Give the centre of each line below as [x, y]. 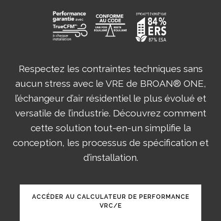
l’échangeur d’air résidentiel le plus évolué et [110, 98]
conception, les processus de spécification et [110, 142]
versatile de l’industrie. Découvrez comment [110, 113]
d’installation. [110, 157]
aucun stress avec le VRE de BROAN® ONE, [110, 83]
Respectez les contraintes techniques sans [110, 68]
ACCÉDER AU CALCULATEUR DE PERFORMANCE [110, 197]
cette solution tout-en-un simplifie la [110, 128]
